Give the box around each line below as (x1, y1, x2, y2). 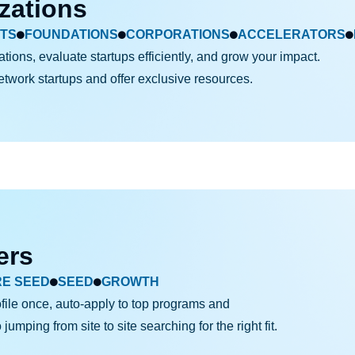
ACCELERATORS (237, 27, 345, 41)
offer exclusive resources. (109, 71, 253, 86)
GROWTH (101, 274, 159, 288)
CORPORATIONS (125, 27, 230, 41)
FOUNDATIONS (24, 27, 118, 41)
